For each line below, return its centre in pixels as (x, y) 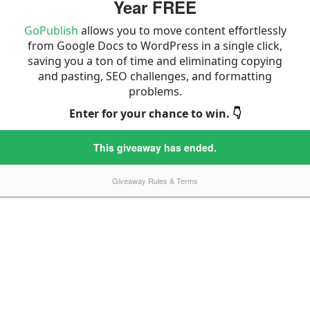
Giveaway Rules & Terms (155, 181)
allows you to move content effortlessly (182, 30)
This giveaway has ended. (155, 147)
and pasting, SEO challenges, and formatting (155, 76)
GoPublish (51, 30)
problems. (155, 91)
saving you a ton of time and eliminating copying (155, 61)
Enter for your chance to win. (151, 113)
